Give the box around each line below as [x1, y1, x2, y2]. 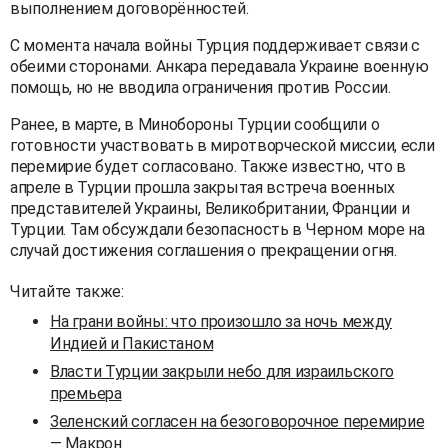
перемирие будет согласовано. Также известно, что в [10, 156, 407, 176]
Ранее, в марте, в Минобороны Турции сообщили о [10, 114, 380, 134]
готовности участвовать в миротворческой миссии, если [10, 135, 435, 155]
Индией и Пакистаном [50, 333, 214, 353]
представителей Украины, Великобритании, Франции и [10, 198, 410, 218]
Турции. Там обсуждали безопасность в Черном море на [10, 219, 425, 239]
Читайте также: [10, 281, 124, 301]
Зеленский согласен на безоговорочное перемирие [50, 411, 425, 431]
